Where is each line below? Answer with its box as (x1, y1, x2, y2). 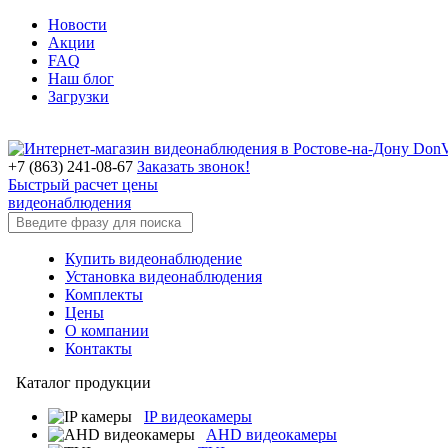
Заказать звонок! (137, 158, 250, 175)
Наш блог (48, 70, 114, 87)
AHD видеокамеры (206, 426, 337, 443)
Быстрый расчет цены (8, 176, 158, 193)
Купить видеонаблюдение (65, 250, 242, 267)
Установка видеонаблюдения (65, 268, 262, 285)
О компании (65, 322, 149, 339)
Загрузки (48, 88, 109, 105)
